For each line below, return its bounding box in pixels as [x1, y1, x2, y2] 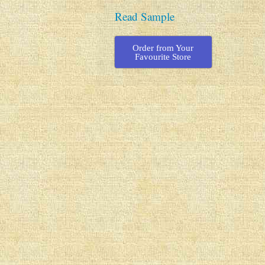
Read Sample [114, 9, 174, 24]
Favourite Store [135, 51, 192, 62]
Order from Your [132, 43, 194, 53]
